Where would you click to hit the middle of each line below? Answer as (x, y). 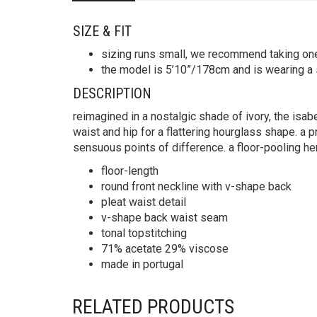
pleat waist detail (144, 202)
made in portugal (142, 265)
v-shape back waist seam (165, 218)
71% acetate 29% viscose (165, 249)
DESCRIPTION (112, 94)
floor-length (130, 171)
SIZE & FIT (102, 31)
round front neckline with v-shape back (196, 187)
